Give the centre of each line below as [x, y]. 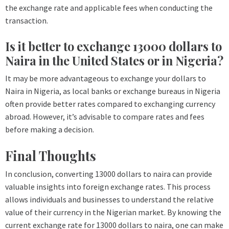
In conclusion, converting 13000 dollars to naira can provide [109, 174]
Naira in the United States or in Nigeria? [114, 60]
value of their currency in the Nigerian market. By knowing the [113, 212]
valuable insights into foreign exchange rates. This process [108, 186]
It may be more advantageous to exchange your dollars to [106, 78]
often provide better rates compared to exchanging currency [110, 104]
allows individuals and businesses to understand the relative [109, 199]
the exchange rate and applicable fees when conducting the [109, 7]
